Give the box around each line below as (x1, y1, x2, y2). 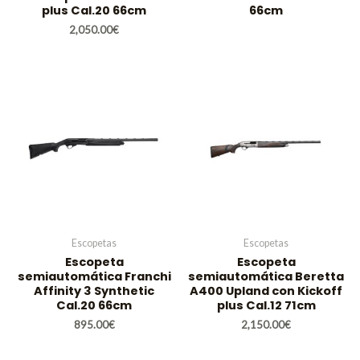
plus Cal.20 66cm (42, 2, 146, 18)
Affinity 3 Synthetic (34, 282, 154, 299)
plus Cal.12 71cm (216, 297, 316, 313)
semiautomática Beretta (188, 268, 344, 284)
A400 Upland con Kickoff (190, 282, 342, 299)
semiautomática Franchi (17, 268, 171, 284)
